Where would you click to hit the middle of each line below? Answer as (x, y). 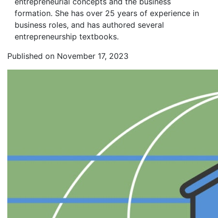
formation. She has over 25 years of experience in (107, 13)
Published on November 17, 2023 (68, 56)
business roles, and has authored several (89, 25)
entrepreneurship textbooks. (67, 36)
